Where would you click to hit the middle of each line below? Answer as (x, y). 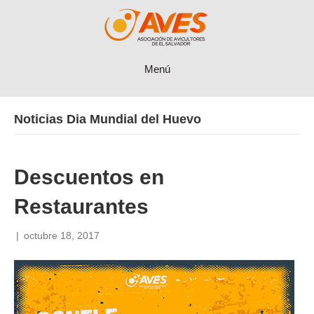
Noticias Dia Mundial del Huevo (108, 119)
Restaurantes (81, 206)
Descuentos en (89, 177)
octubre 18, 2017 (62, 235)
